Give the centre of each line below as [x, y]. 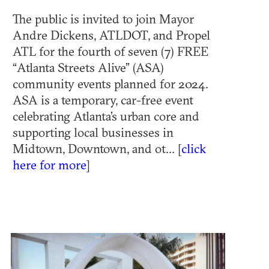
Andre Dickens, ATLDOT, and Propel [111, 35]
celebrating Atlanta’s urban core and [106, 116]
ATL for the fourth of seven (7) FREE [110, 51]
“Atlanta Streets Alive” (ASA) [88, 67]
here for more [49, 164]
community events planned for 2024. [110, 83]
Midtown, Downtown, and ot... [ [97, 148]
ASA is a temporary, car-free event [103, 99]
